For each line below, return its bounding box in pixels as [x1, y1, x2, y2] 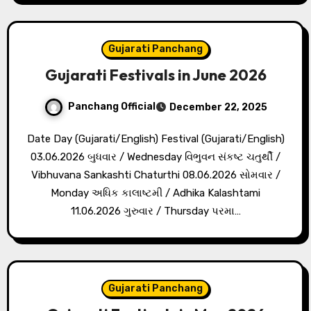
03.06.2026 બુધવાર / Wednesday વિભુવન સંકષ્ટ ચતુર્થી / [31, 151, 280, 164]
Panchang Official [67, 101, 155, 113]
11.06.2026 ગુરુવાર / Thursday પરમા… [70, 205, 241, 218]
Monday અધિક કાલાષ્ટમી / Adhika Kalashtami [51, 187, 260, 200]
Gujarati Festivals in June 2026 [44, 65, 267, 85]
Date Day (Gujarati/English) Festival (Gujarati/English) [26, 133, 35, 146]
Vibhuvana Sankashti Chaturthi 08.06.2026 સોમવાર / [31, 169, 280, 182]
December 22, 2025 [169, 101, 267, 114]
